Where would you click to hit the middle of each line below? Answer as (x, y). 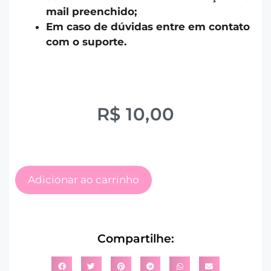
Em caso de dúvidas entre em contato (148, 26)
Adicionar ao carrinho (83, 179)
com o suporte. (86, 41)
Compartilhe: (135, 238)
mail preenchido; (91, 11)
